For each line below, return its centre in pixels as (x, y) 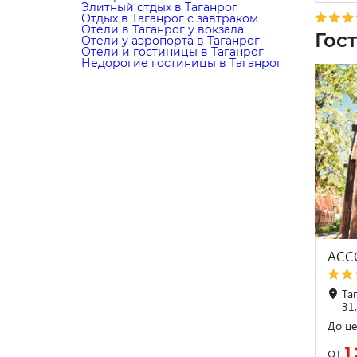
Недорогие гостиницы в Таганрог (182, 63)
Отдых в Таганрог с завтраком (170, 18)
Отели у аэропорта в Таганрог (171, 41)
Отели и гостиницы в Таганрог (173, 52)
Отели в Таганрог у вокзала (163, 29)
